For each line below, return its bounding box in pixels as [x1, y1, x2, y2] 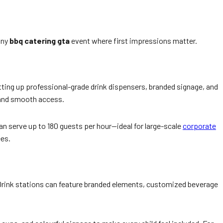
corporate [183, 121, 216, 130]
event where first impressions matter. [70, 36, 197, 45]
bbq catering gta [9, 36, 70, 45]
